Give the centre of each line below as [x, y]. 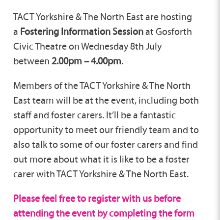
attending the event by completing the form [104, 213]
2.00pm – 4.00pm [86, 61]
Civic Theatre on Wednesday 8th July [87, 46]
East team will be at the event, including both [106, 100]
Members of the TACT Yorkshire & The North [102, 85]
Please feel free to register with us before [97, 198]
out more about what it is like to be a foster [101, 159]
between [32, 61]
